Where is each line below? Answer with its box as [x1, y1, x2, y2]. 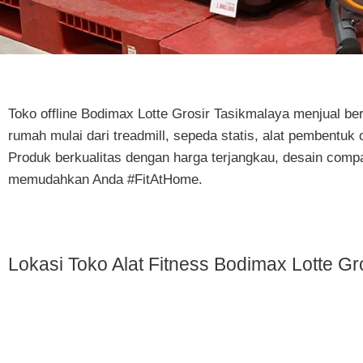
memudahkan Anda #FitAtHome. [8, 172, 207, 188]
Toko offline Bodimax [8, 106, 138, 122]
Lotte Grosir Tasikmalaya [138, 106, 289, 122]
